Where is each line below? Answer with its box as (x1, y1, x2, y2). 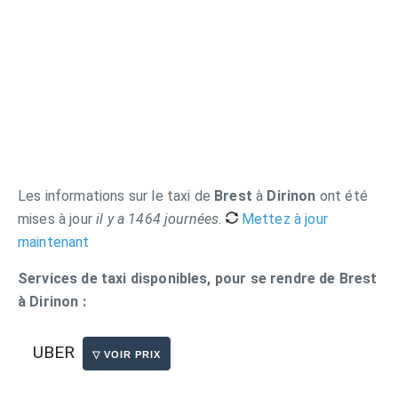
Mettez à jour (237, 211, 328, 227)
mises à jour (18, 211, 97, 227)
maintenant (18, 234, 90, 251)
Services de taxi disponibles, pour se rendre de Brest (18, 270, 378, 287)
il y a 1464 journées (96, 211, 219, 227)
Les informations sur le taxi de (18, 187, 215, 204)
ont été (315, 187, 368, 204)
